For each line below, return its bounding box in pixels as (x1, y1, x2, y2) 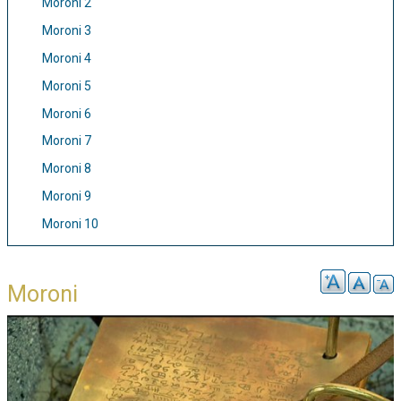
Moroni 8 (42, 161, 91, 176)
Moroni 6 (42, 106, 91, 121)
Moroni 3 (42, 23, 91, 38)
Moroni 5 (42, 78, 91, 93)
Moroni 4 (42, 50, 91, 65)
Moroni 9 (42, 188, 91, 203)
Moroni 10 (42, 216, 98, 231)
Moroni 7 (42, 133, 91, 149)
